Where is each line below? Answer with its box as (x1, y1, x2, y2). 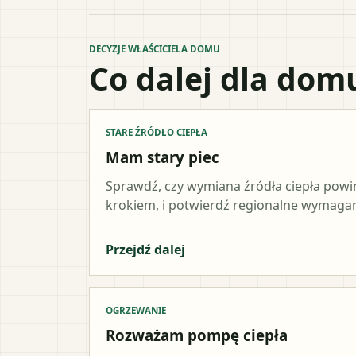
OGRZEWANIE (106, 304, 166, 316)
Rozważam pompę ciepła (106, 324, 288, 345)
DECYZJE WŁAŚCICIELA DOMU (89, 42, 220, 55)
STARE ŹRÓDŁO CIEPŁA (106, 126, 207, 138)
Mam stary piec (106, 146, 219, 167)
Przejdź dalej (106, 240, 185, 258)
